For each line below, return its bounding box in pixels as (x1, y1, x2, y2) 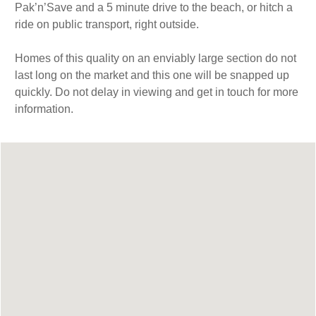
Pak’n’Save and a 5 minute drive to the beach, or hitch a (15, 1, 293, 14)
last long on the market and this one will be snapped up (15, 69, 289, 82)
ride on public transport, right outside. (15, 18, 199, 31)
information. (15, 103, 73, 116)
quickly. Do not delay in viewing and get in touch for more (15, 86, 298, 99)
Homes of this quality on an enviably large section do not (15, 52, 296, 65)
